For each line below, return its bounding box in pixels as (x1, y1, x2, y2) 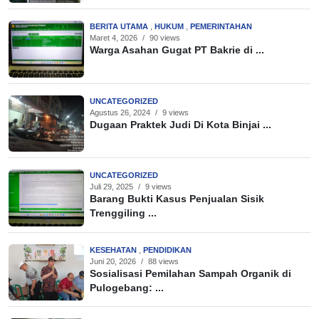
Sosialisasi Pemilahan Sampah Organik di (90, 268, 291, 279)
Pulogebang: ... (90, 282, 164, 293)
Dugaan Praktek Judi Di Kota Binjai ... (90, 119, 271, 130)
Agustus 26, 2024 (90, 108, 150, 117)
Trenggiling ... (90, 208, 157, 219)
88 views (148, 256, 179, 266)
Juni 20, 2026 (90, 256, 136, 266)
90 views (150, 33, 180, 43)
